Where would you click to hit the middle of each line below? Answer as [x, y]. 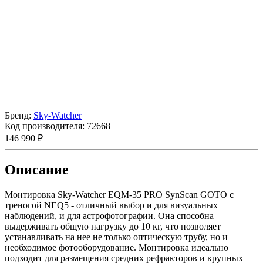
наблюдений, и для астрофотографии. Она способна [109, 216]
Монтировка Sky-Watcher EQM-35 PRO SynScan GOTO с [119, 195]
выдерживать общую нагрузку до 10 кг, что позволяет [113, 227]
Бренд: [18, 116]
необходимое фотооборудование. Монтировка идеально [117, 248]
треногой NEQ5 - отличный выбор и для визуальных [111, 205]
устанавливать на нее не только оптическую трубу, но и [116, 237]
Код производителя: [45, 126]
